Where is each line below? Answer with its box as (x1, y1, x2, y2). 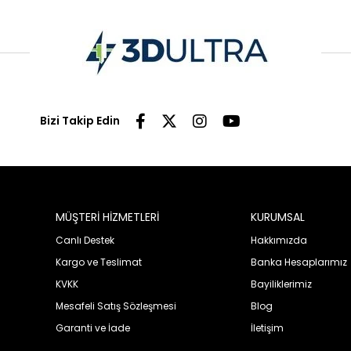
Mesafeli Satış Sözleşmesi (55, 299, 176, 313)
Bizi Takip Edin (40, 112, 120, 128)
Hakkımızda (251, 233, 308, 247)
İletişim (251, 320, 284, 335)
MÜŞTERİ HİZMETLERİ (55, 208, 159, 225)
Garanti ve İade (55, 320, 130, 335)
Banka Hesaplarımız (251, 255, 348, 269)
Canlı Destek (55, 233, 114, 247)
